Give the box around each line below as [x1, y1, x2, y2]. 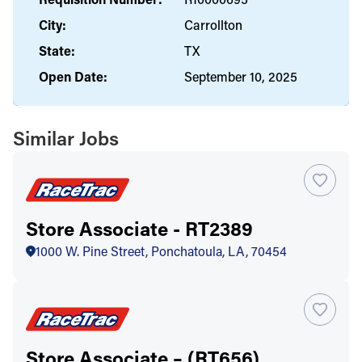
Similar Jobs [13, 124, 119, 150]
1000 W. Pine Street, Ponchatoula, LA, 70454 [36, 242, 287, 259]
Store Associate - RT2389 [26, 215, 253, 241]
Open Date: [39, 67, 107, 85]
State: [39, 41, 75, 59]
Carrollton [184, 15, 242, 33]
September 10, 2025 [184, 67, 297, 85]
